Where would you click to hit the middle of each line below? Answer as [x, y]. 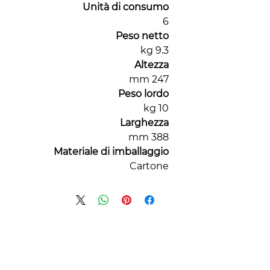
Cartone [149, 166]
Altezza [152, 65]
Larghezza [144, 123]
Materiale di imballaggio [111, 152]
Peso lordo [143, 94]
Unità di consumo [126, 7]
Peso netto [142, 36]
